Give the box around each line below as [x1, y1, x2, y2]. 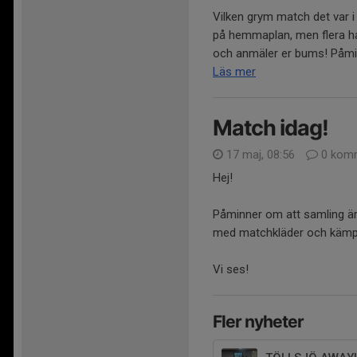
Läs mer [213, 65, 256, 80]
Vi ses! [213, 262, 249, 277]
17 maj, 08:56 [223, 147, 298, 163]
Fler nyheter [213, 312, 304, 332]
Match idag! [213, 115, 328, 142]
